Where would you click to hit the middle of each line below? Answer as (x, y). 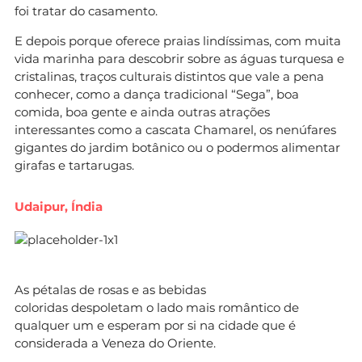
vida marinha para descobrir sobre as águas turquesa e (179, 58)
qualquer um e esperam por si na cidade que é (155, 325)
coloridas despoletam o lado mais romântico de (157, 307)
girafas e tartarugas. (74, 165)
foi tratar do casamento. (86, 11)
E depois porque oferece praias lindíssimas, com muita (178, 40)
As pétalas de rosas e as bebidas (110, 289)
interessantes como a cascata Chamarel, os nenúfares (175, 129)
